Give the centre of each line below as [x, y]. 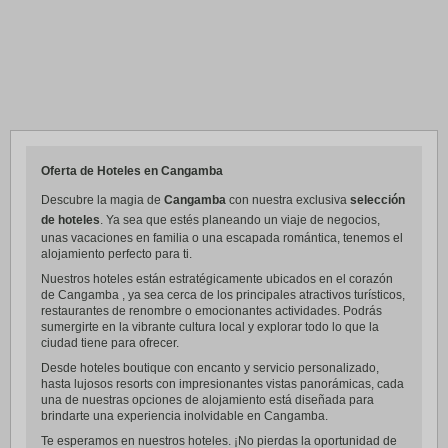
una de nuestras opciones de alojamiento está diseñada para [207, 400]
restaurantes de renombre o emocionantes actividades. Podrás [211, 311]
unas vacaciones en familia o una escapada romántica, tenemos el [222, 238]
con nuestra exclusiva [289, 200]
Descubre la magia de [102, 200]
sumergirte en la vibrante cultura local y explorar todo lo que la [210, 327]
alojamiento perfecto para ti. [116, 254]
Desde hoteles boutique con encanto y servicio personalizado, [210, 368]
